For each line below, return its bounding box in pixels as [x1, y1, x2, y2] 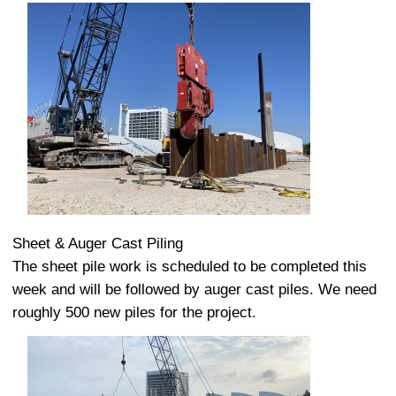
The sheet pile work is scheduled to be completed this [12, 258, 367, 276]
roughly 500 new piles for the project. [12, 304, 256, 322]
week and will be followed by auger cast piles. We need [12, 281, 377, 299]
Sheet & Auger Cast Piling [12, 235, 183, 253]
